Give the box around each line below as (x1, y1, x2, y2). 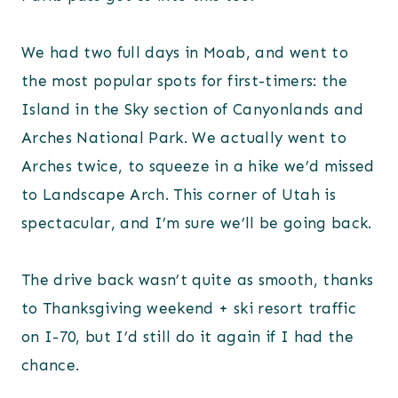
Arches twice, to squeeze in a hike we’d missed (21, 157, 375, 176)
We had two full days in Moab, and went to (21, 44, 348, 62)
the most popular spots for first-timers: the (21, 72, 347, 91)
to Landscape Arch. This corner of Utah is (21, 186, 336, 204)
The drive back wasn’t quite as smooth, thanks (21, 271, 374, 290)
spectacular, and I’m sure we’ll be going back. (21, 214, 372, 233)
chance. (21, 356, 80, 375)
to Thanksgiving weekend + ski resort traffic (21, 299, 356, 318)
